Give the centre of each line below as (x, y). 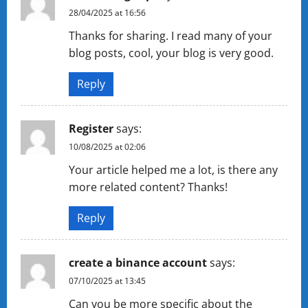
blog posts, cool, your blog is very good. (171, 53)
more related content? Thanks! (148, 187)
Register (91, 129)
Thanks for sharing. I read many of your (170, 36)
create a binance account (138, 263)
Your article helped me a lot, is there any (173, 170)
